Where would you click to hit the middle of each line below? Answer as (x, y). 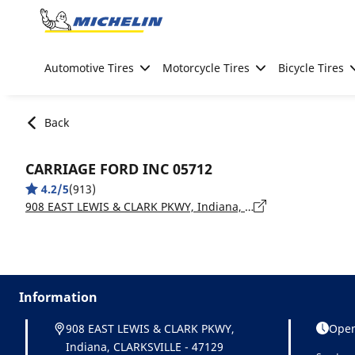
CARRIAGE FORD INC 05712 (119, 168)
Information (58, 297)
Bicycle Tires (311, 68)
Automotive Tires (89, 68)
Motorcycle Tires (206, 68)
